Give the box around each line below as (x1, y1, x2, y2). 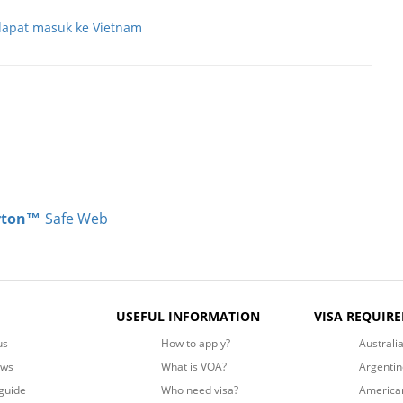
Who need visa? (161, 381, 239, 398)
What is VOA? (161, 358, 228, 374)
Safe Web (45, 209, 108, 229)
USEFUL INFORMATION (116, 307, 261, 325)
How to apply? (161, 335, 231, 351)
